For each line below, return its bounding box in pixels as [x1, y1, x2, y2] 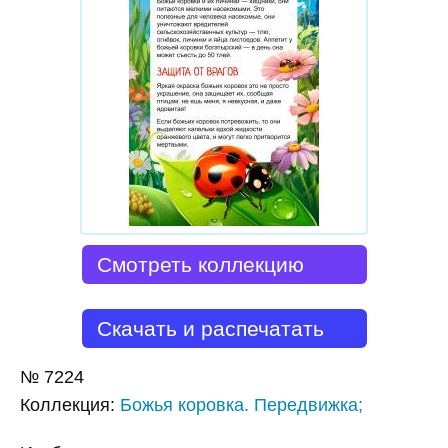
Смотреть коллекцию [96, 253, 304, 277]
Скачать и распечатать [96, 317, 324, 341]
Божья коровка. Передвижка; [120, 395, 363, 416]
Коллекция [20, 395, 110, 416]
